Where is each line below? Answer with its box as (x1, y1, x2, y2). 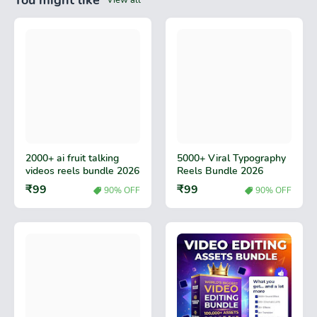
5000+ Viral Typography (177, 151, 286, 165)
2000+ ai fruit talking (25, 151, 119, 165)
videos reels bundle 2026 (25, 164, 139, 178)
